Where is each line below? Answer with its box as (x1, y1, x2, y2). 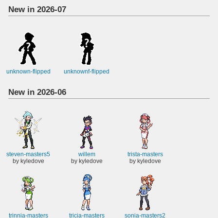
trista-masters (127, 151, 163, 158)
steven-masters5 (6, 151, 50, 158)
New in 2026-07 (8, 4, 67, 14)
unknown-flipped (6, 68, 51, 75)
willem (78, 151, 95, 158)
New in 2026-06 (8, 87, 67, 97)
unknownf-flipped (64, 68, 109, 75)
